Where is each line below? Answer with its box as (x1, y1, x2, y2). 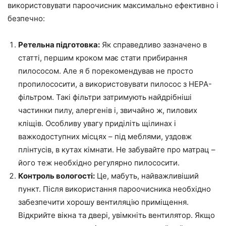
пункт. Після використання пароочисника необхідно (18, 184, 211, 194)
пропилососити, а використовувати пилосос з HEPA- (18, 79, 212, 89)
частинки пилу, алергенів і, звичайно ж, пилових (18, 105, 197, 115)
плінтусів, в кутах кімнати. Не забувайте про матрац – (18, 145, 215, 154)
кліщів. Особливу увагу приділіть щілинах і (18, 119, 176, 128)
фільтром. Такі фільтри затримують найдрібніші (18, 92, 192, 102)
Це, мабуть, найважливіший (95, 171, 199, 181)
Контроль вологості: (18, 171, 95, 181)
